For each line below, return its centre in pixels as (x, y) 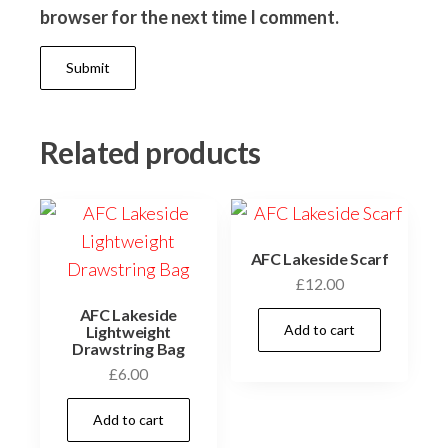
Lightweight (128, 331)
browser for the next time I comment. (189, 16)
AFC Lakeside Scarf (319, 258)
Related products (150, 151)
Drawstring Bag (128, 348)
